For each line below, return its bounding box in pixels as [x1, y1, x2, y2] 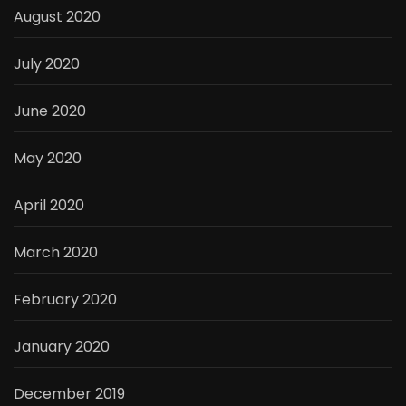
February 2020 [14, 289, 117, 311]
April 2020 [14, 195, 84, 217]
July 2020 [14, 53, 80, 75]
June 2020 [14, 101, 86, 122]
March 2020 [14, 242, 98, 264]
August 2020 [14, 6, 101, 28]
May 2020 [14, 148, 82, 169]
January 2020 [14, 336, 110, 358]
